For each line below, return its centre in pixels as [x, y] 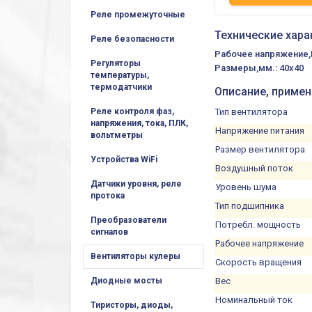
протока [108, 196]
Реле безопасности [132, 39]
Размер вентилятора [260, 149]
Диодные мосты [126, 281]
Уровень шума [246, 187]
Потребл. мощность [258, 224]
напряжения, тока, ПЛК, [139, 123]
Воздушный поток [255, 168]
